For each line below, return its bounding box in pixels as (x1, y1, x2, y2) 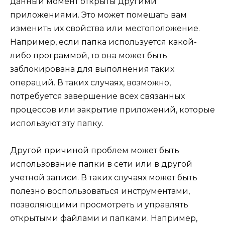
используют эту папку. (10, 118, 103, 128)
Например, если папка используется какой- (10, 37, 197, 47)
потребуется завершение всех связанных (10, 91, 185, 101)
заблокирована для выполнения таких (10, 64, 174, 74)
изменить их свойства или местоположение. (10, 23, 200, 33)
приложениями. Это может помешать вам (10, 10, 187, 20)
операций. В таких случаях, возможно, (10, 77, 171, 87)
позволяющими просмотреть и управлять (10, 199, 188, 209)
